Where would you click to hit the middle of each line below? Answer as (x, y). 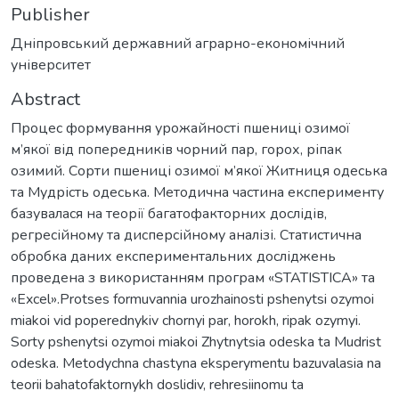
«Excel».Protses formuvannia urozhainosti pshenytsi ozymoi (192, 299)
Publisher (50, 14)
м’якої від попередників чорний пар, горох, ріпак (176, 149)
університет (51, 65)
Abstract (45, 99)
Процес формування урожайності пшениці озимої (180, 128)
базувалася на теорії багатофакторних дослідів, (169, 213)
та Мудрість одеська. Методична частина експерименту (197, 192)
